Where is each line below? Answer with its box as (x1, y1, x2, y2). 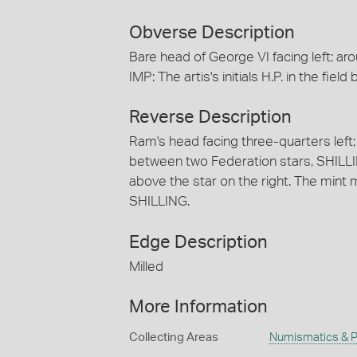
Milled (129, 259, 163, 273)
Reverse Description (129, 108, 292, 127)
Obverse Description (129, 23, 295, 41)
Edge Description (129, 233, 268, 251)
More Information (129, 298, 268, 316)
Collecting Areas (129, 331, 218, 344)
